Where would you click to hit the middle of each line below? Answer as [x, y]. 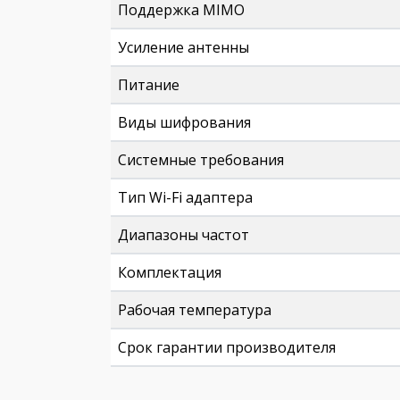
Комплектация [170, 272]
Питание [149, 85]
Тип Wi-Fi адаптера [185, 197]
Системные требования [201, 160]
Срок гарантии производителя [227, 347]
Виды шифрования [184, 122]
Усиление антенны [183, 47]
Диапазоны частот [183, 235]
